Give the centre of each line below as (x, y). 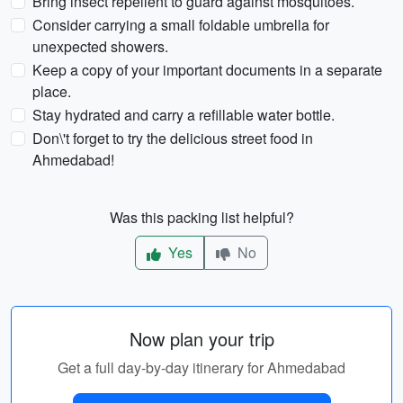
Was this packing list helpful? (201, 217)
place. (52, 91)
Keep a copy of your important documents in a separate (207, 70)
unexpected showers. (100, 46)
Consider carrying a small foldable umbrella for (181, 25)
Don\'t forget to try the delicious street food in (173, 138)
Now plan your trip (201, 339)
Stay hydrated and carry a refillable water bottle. (184, 115)
